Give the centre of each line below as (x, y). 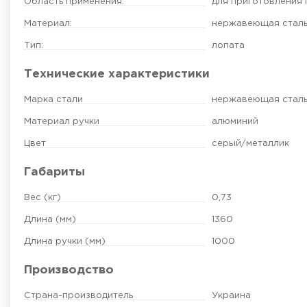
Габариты (54, 173)
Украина (231, 296)
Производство (69, 271)
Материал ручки (62, 122)
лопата (228, 46)
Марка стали (53, 100)
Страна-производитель (78, 296)
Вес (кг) (42, 198)
